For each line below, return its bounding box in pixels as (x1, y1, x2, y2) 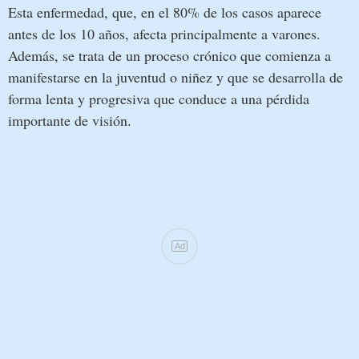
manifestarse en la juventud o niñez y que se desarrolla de (8, 67, 343, 87)
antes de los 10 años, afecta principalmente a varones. (8, 23, 321, 43)
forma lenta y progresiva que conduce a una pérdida (8, 88, 309, 108)
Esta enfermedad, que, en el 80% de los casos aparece (8, 2, 321, 22)
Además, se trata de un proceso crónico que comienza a (8, 45, 331, 65)
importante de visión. (8, 110, 131, 130)
